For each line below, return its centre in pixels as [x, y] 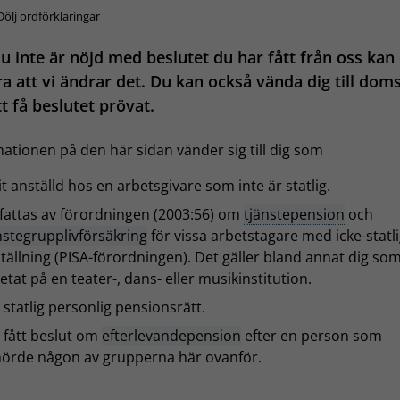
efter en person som [312, 336]
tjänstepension [294, 215]
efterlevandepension [171, 336]
